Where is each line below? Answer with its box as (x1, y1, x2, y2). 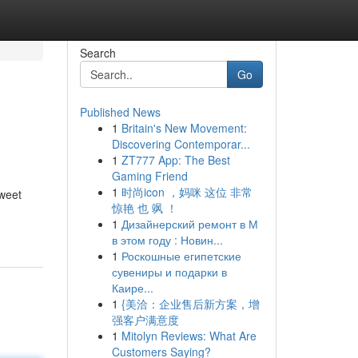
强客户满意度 (111, 312, 179, 328)
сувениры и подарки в (111, 264, 227, 280)
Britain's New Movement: (121, 120, 247, 136)
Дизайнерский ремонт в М (121, 216, 258, 232)
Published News (79, 104, 161, 120)
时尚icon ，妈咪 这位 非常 (121, 184, 253, 200)
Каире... (111, 280, 153, 296)
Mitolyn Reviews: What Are (121, 328, 257, 344)
